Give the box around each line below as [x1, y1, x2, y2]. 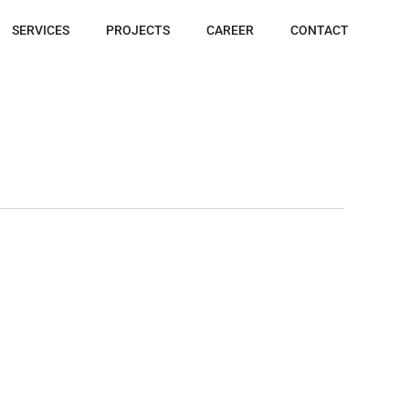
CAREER [205, 23, 254, 37]
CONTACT [289, 23, 349, 37]
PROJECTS [105, 23, 170, 37]
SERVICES [11, 23, 69, 37]
